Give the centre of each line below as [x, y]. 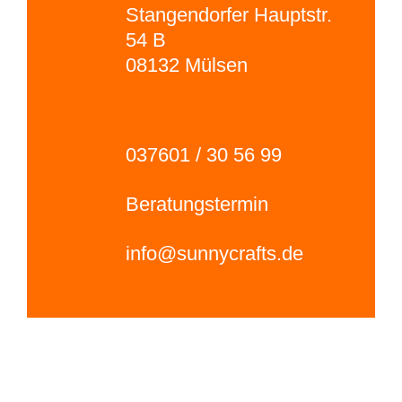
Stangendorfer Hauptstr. [229, 15]
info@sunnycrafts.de [214, 254]
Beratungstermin [197, 205]
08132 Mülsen [187, 66]
